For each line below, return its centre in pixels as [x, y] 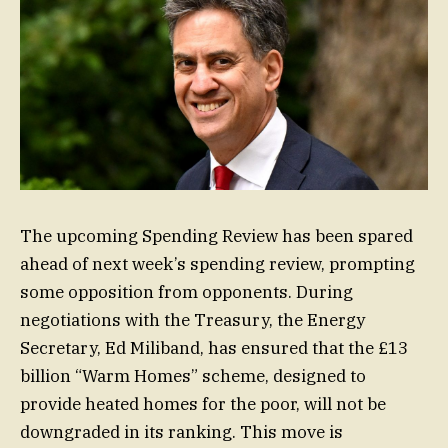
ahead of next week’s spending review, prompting [217, 264]
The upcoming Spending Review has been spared [216, 236]
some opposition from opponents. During [186, 292]
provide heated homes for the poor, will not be [203, 404]
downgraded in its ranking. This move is [181, 432]
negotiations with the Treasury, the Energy [192, 320]
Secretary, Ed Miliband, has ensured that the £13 [214, 348]
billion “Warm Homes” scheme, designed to [193, 376]
